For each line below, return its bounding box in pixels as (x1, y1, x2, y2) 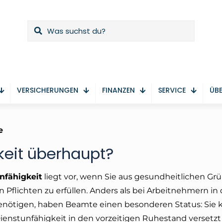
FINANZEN (102, 85, 135, 95)
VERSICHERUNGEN (17, 85, 79, 95)
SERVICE (158, 85, 186, 95)
